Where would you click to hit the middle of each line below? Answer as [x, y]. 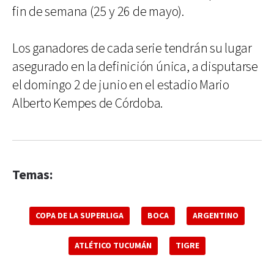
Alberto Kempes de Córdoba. [88, 104]
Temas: [32, 175]
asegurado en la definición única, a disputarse [135, 67]
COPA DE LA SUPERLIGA [80, 216]
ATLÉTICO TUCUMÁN [113, 246]
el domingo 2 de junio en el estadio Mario [121, 85]
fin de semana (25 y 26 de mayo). [98, 12]
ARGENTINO [216, 216]
